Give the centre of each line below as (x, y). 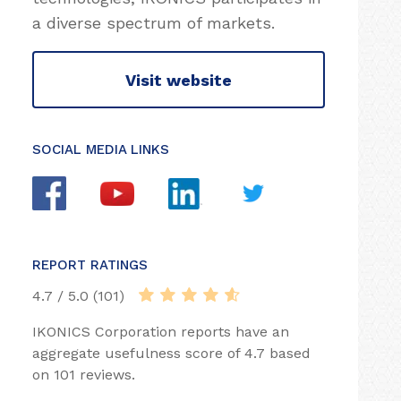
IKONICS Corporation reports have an (161, 332)
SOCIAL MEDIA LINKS (101, 149)
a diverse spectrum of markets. (154, 23)
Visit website (179, 80)
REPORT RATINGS (90, 265)
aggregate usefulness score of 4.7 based (171, 353)
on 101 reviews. (84, 375)
